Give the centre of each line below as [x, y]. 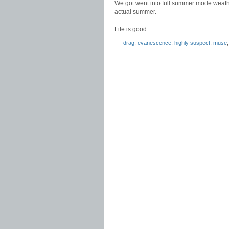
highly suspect [192, 43]
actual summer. [135, 12]
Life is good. [131, 29]
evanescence [154, 43]
